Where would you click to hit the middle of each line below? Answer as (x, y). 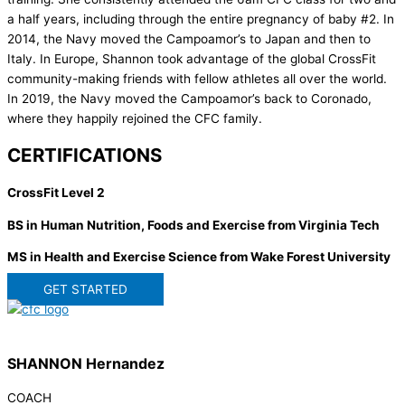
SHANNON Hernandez (86, 364)
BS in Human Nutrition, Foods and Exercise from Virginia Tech (193, 225)
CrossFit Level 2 (56, 193)
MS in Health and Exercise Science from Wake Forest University (199, 257)
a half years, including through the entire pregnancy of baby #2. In (201, 19)
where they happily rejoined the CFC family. (135, 119)
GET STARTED (85, 290)
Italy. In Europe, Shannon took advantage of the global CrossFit (192, 59)
